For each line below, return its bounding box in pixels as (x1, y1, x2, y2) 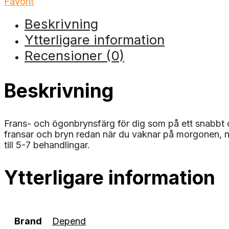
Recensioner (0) (25, 48, 124, 64)
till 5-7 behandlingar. (4, 140, 90, 151)
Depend (52, 216, 86, 227)
